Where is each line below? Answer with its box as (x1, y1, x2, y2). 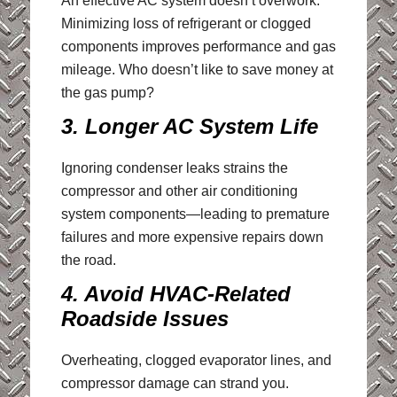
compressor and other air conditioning (60, 183, 298, 198)
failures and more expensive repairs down (60, 229, 323, 245)
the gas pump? (60, 84, 154, 100)
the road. (60, 252, 116, 268)
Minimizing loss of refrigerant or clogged (60, 15, 311, 31)
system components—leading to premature (60, 206, 330, 222)
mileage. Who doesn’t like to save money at (60, 61, 333, 77)
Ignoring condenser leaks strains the (60, 160, 288, 175)
